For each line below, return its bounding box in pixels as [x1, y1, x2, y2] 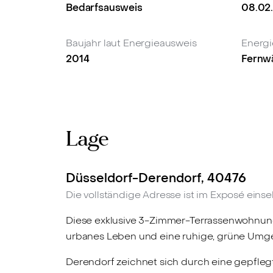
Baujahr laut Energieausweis [66, 37, 197, 50]
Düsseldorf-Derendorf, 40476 [66, 170, 246, 186]
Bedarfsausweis [66, 1, 143, 15]
